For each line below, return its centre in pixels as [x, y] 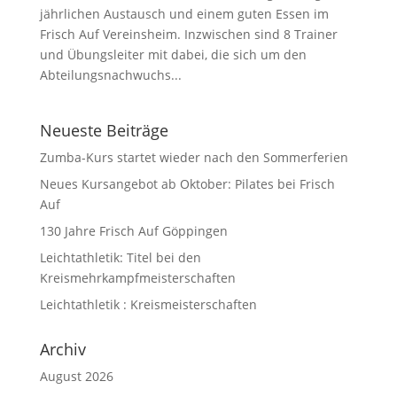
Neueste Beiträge [104, 130]
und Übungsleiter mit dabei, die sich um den [173, 54]
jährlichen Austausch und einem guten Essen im [184, 14]
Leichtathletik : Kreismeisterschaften [148, 304]
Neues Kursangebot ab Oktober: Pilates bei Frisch [187, 184]
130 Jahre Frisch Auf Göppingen [133, 231]
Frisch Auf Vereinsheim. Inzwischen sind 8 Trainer [188, 34]
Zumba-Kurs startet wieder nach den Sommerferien [194, 157]
